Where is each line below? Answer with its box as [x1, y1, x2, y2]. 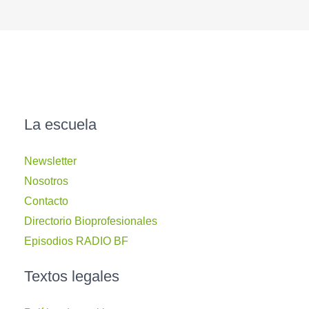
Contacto [24, 195, 68, 208]
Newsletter [24, 155, 77, 168]
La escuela [24, 116, 97, 134]
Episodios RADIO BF [24, 235, 128, 248]
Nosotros [24, 175, 68, 188]
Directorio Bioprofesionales [24, 215, 157, 228]
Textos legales [24, 268, 119, 286]
